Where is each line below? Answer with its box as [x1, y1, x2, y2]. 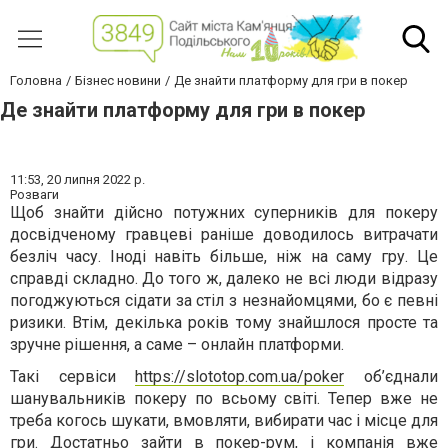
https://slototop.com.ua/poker [135, 367, 345, 387]
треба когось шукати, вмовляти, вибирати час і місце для [10, 411, 438, 431]
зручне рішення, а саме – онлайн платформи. [10, 335, 344, 355]
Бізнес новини [75, 73, 161, 89]
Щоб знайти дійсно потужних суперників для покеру [10, 203, 438, 223]
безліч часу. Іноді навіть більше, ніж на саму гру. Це [10, 247, 438, 267]
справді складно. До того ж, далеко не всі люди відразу [10, 269, 438, 289]
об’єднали [344, 367, 439, 387]
